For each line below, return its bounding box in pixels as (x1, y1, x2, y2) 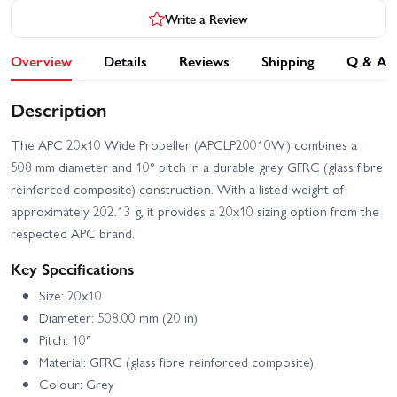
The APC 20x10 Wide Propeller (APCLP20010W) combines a (11, 135, 357, 155)
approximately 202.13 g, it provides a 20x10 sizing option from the (11, 201, 379, 222)
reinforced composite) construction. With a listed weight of (11, 179, 344, 199)
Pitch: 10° (39, 330, 91, 350)
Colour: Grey (39, 374, 114, 394)
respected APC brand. (11, 223, 135, 244)
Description (11, 96, 106, 123)
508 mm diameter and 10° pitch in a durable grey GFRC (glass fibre (11, 157, 383, 177)
